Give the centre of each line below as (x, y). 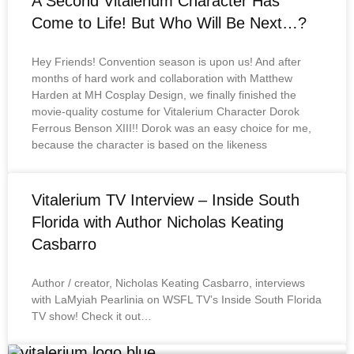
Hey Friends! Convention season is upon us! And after (166, 62)
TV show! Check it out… (92, 316)
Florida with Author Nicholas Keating (158, 222)
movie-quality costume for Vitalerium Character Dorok (166, 111)
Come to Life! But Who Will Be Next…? (169, 23)
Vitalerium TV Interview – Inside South (166, 200)
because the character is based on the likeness (149, 145)
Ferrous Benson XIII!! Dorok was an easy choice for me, (171, 128)
